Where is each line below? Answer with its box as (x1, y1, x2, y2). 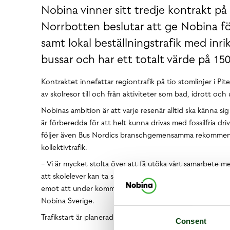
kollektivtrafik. (41, 142, 87, 152)
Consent (176, 217, 206, 226)
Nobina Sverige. (41, 196, 94, 206)
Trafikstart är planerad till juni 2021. (41, 212, 156, 222)
